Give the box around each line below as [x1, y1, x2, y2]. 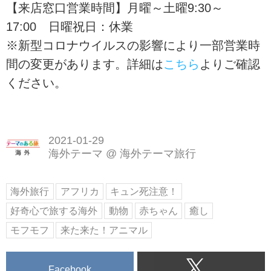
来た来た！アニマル [60, 224, 148, 235]
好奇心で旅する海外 [10, 205, 98, 216]
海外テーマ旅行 [119, 147, 196, 160]
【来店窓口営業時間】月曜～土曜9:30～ [6, 1, 223, 15]
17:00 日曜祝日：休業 [6, 20, 133, 34]
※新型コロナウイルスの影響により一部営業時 [6, 39, 260, 53]
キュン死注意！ [110, 186, 178, 197]
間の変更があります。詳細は [6, 57, 163, 71]
